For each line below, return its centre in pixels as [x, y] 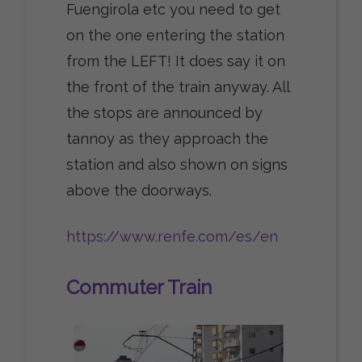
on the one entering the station [175, 36]
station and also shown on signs [177, 165]
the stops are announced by [164, 113]
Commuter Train [139, 288]
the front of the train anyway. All [177, 87]
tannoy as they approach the [167, 139]
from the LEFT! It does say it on [175, 61]
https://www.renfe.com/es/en [172, 237]
